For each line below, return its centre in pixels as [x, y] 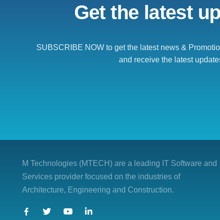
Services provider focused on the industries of [101, 177]
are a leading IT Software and [166, 163]
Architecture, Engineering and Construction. [98, 190]
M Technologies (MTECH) [68, 163]
